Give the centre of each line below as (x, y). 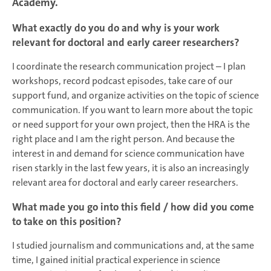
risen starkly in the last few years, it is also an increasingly (131, 168)
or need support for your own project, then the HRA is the (131, 125)
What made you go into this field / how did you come (133, 207)
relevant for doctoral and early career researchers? (126, 43)
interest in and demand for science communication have (128, 154)
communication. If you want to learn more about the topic (132, 110)
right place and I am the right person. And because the (123, 139)
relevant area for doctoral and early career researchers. (125, 183)
